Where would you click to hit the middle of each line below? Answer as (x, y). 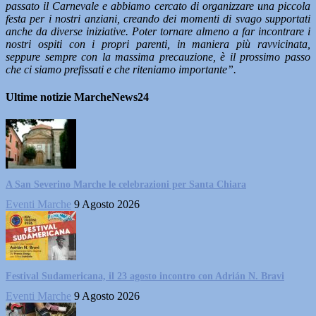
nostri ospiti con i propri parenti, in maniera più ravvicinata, (158, 44)
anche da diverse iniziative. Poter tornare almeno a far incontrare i (158, 31)
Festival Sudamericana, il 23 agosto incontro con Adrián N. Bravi (145, 276)
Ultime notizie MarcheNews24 (77, 97)
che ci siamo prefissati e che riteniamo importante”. (121, 69)
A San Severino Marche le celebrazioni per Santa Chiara (126, 184)
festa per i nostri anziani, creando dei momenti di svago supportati (158, 19)
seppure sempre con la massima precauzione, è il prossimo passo (158, 57)
